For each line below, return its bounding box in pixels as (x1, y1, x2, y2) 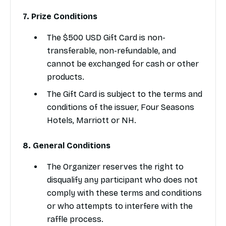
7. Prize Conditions (23, 12, 97, 22)
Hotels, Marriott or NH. (47, 116, 136, 126)
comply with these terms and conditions (47, 188, 202, 198)
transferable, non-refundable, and (47, 46, 176, 56)
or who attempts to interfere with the (47, 201, 193, 211)
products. (47, 72, 84, 82)
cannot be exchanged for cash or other (47, 59, 199, 69)
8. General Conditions (23, 141, 110, 151)
